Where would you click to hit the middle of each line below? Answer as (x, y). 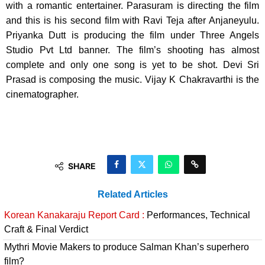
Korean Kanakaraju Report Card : (74, 215)
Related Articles (132, 195)
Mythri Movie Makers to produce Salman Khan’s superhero (127, 247)
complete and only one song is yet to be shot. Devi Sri (132, 65)
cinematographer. (42, 95)
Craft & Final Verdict (46, 230)
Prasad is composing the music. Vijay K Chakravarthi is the (132, 80)
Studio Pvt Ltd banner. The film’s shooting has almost (132, 50)
